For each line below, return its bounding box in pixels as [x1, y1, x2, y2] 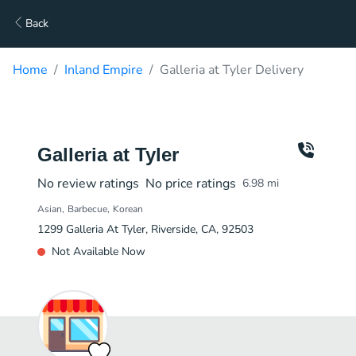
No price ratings [145, 175, 236, 192]
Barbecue [68, 203, 107, 215]
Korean [113, 203, 143, 215]
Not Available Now [52, 244, 145, 259]
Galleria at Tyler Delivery [160, 61, 304, 79]
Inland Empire [64, 61, 143, 79]
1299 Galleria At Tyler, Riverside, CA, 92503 [37, 222, 253, 237]
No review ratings [37, 175, 139, 192]
